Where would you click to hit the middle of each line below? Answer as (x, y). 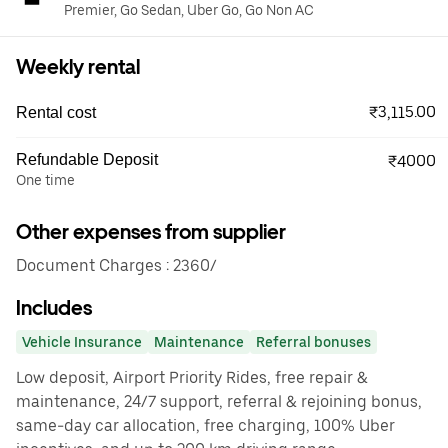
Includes (54, 308)
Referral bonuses (313, 342)
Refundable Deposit (87, 159)
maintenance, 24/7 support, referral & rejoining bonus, (219, 401)
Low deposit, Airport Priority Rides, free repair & (192, 377)
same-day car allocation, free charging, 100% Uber (205, 425)
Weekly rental (78, 67)
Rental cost (56, 112)
